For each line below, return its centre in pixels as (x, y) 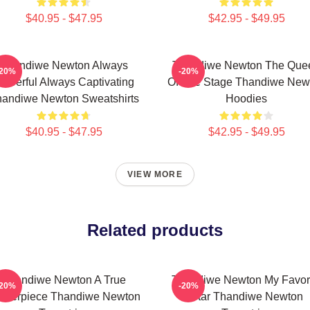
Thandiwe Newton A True (64, 280)
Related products (155, 230)
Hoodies (246, 99)
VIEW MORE (155, 174)
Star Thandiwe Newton (246, 297)
